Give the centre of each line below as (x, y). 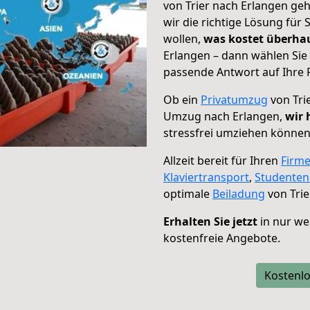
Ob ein (182, 100)
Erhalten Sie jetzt (210, 221)
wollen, (183, 39)
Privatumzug (234, 100)
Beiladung (239, 194)
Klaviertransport (206, 177)
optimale (188, 194)
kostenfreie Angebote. (222, 238)
